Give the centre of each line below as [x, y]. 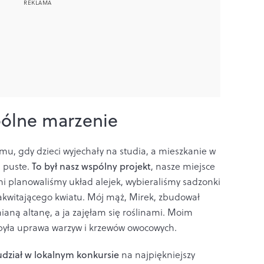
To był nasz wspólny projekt [91, 166]
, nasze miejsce [183, 166]
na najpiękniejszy [157, 255]
